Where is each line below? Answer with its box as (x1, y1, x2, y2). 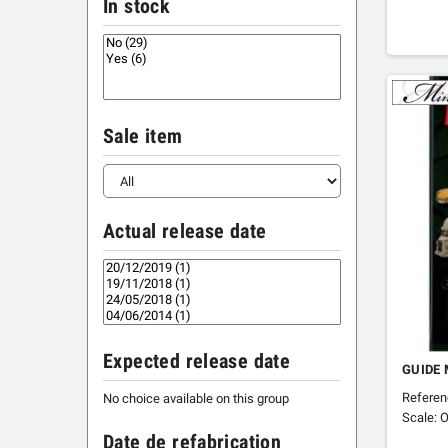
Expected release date (103, 350, 291, 374)
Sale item (103, 125, 183, 149)
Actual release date (103, 220, 267, 244)
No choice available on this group (103, 391, 289, 407)
